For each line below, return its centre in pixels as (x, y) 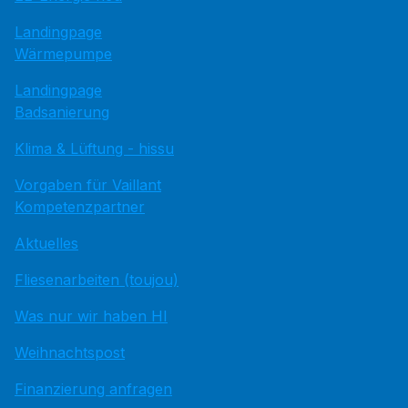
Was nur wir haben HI (91, 316)
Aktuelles (46, 244)
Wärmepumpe (63, 54)
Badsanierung (62, 112)
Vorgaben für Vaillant (88, 185)
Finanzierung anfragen (93, 389)
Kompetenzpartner (80, 207)
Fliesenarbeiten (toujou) (97, 280)
